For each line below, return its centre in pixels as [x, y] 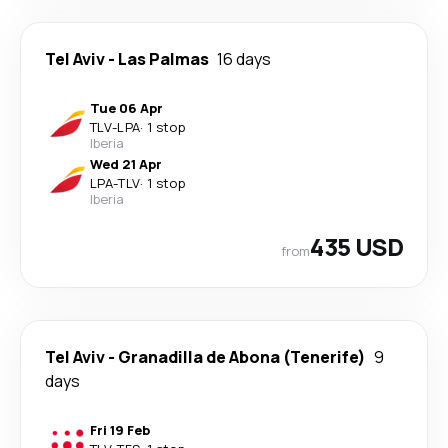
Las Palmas [163, 59]
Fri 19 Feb [120, 430]
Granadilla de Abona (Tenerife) [242, 357]
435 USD [356, 246]
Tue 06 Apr [126, 108]
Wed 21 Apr [126, 164]
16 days [244, 59]
